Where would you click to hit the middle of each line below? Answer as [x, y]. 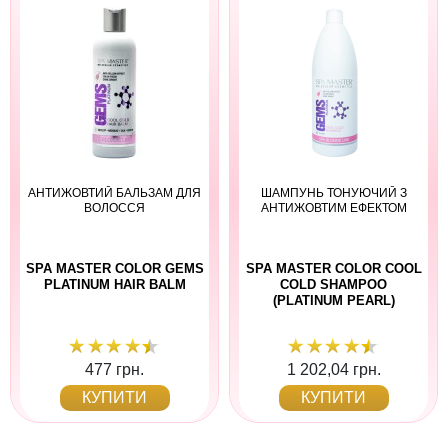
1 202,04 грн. [333, 369]
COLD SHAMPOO [333, 284]
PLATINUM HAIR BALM [114, 284]
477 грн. [114, 369]
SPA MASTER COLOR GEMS [114, 268]
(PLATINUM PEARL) [333, 300]
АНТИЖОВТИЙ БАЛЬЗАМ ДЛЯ [114, 192]
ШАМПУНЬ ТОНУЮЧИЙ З [333, 192]
